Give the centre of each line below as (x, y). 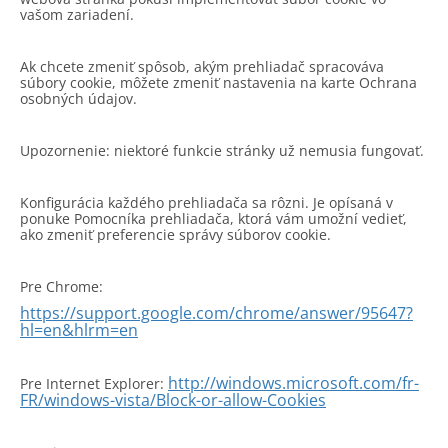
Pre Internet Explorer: (94, 383)
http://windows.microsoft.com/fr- (293, 383)
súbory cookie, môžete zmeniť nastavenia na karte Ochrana (218, 82)
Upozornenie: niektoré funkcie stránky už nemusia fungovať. (222, 150)
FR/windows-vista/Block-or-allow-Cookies (173, 400)
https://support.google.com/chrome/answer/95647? (216, 313)
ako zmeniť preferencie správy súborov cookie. (175, 234)
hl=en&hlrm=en (79, 330)
